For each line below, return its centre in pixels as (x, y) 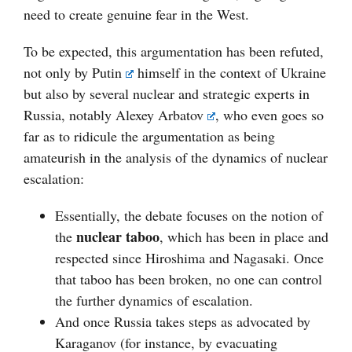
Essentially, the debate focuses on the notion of (189, 216)
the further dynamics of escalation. (154, 301)
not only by (58, 73)
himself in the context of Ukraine (230, 73)
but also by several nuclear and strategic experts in (167, 94)
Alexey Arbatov (159, 115)
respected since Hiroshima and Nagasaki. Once (189, 258)
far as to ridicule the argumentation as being (149, 136)
